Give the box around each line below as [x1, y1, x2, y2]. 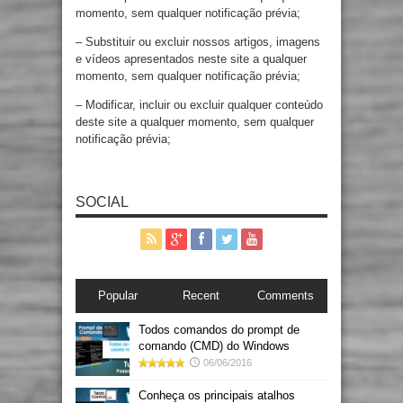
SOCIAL [76, 194, 129, 210]
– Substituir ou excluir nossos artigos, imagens [76, 35, 320, 49]
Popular [97, 289, 138, 302]
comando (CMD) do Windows [139, 339, 290, 353]
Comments [256, 289, 314, 302]
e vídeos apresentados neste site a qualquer [76, 52, 307, 66]
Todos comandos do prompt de [139, 323, 300, 336]
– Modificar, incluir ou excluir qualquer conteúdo [76, 98, 323, 112]
